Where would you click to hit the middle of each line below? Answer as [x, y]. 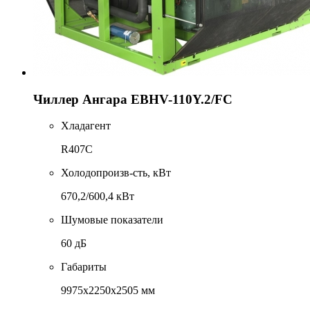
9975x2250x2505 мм [108, 291]
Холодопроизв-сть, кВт [116, 173]
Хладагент [86, 126]
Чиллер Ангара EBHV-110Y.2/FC [133, 99]
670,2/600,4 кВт [98, 197]
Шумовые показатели [112, 220]
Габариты [84, 267]
